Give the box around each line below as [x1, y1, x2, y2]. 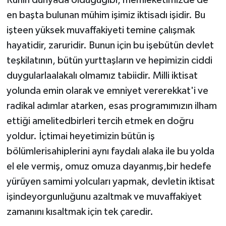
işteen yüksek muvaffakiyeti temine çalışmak [6, 25, 195, 36]
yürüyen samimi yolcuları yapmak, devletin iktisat [6, 177, 215, 187]
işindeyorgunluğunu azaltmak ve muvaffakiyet [6, 192, 202, 202]
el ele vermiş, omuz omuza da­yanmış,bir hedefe [6, 161, 211, 172]
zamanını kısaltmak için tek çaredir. [6, 207, 153, 217]
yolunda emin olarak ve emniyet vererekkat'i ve [6, 86, 208, 96]
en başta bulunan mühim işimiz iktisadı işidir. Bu [6, 10, 205, 21]
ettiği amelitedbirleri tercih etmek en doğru [6, 116, 194, 127]
